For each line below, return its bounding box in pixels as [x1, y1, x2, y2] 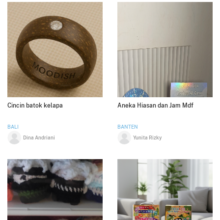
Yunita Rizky [133, 135, 162, 140]
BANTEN [117, 124, 138, 130]
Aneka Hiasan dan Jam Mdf [117, 102, 193, 109]
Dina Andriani [23, 135, 55, 140]
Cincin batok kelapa [7, 102, 63, 109]
